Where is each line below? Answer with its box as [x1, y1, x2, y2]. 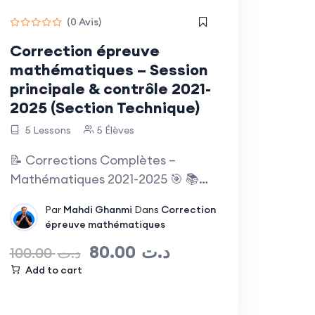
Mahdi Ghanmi [63, 203, 132, 217]
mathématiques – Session [9, 60, 208, 80]
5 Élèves [96, 124, 134, 137]
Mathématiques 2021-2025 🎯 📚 [9, 171, 199, 188]
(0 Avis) [66, 15, 101, 28]
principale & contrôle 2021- [9, 79, 211, 99]
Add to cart [25, 264, 82, 277]
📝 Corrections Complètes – [9, 152, 176, 169]
